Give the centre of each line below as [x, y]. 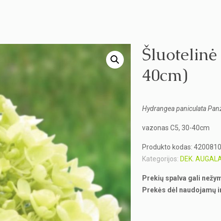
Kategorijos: [161, 159]
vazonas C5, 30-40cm [176, 128]
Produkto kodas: [168, 147]
